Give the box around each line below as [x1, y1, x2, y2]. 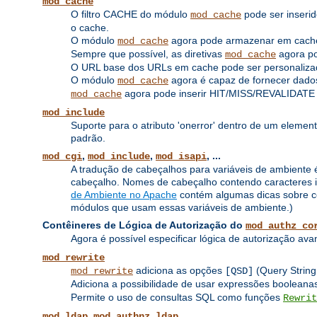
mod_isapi [156, 151, 207, 163]
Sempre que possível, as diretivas [71, 48, 225, 60]
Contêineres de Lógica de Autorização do [42, 219, 246, 231]
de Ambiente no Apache [71, 189, 177, 201]
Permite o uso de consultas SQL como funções [71, 292, 283, 304]
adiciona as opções [133, 265, 225, 277]
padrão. [71, 132, 105, 144]
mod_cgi [42, 151, 82, 163]
